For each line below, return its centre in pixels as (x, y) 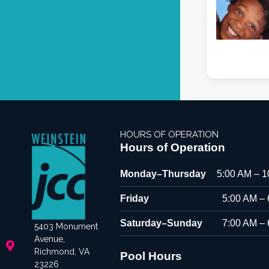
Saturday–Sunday (161, 223)
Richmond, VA (62, 252)
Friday (134, 199)
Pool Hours (151, 256)
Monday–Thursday (163, 174)
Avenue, (49, 239)
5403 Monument (66, 227)
